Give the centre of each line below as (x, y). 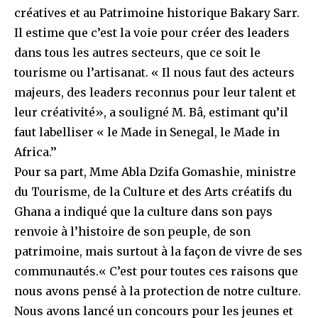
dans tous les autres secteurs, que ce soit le (137, 53)
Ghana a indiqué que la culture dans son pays (143, 212)
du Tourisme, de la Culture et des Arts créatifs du (153, 192)
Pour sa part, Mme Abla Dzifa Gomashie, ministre (155, 172)
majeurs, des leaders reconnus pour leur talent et (155, 93)
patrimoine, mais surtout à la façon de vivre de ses (158, 252)
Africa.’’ (35, 152)
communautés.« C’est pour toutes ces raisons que (156, 272)
